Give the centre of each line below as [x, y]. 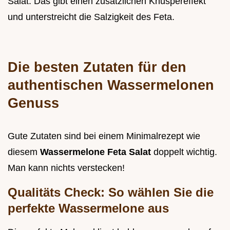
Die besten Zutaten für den [97, 67]
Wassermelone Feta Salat [97, 152]
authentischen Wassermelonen [111, 85]
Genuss [33, 103]
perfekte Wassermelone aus [88, 208]
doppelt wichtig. [185, 152]
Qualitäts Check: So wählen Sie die [111, 193]
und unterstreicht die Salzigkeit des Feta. [91, 17]
